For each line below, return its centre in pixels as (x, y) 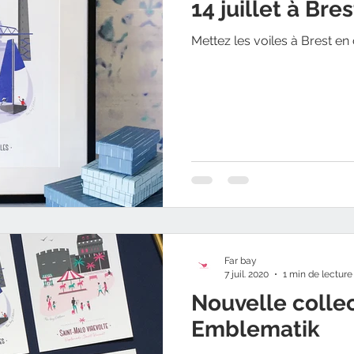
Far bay (241, 261)
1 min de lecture (318, 274)
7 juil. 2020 (247, 274)
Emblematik (256, 329)
